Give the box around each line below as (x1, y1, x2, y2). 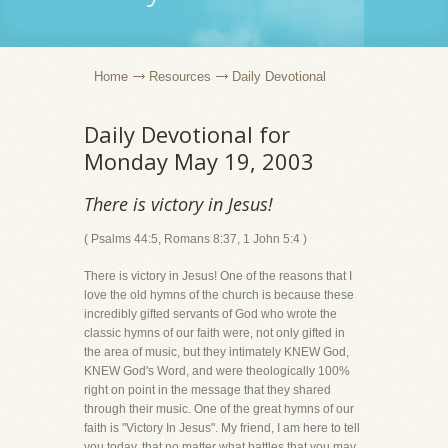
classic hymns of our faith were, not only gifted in (84, 326, 345, 340)
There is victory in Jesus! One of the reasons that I (84, 269, 352, 283)
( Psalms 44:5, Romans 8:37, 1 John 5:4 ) (84, 232, 307, 246)
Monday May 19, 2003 (84, 146, 314, 176)
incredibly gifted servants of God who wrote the (84, 307, 337, 321)
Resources (149, 69, 211, 84)
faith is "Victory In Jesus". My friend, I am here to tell (84, 421, 360, 435)
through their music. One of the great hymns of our (84, 402, 354, 416)
